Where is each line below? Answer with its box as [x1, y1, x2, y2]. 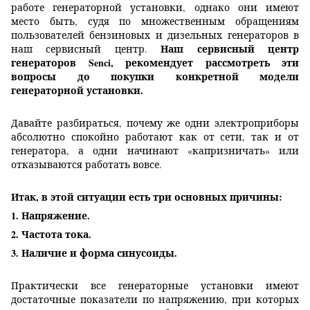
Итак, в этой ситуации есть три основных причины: [11, 190, 282, 205]
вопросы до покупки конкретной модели [11, 69, 299, 84]
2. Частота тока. [11, 227, 91, 242]
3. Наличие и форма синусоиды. [11, 246, 177, 261]
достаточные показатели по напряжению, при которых [11, 293, 299, 307]
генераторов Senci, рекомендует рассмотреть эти [11, 55, 299, 71]
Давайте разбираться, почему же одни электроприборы [11, 116, 299, 130]
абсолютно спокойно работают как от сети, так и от [11, 130, 299, 144]
